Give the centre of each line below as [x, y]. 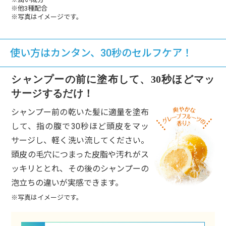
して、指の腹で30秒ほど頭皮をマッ [80, 127]
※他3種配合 [30, 9]
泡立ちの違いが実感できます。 [67, 183]
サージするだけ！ [52, 94]
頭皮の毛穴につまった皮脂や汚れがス [80, 155]
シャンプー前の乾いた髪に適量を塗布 [80, 112]
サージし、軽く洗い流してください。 [80, 141]
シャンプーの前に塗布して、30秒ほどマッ [113, 79]
